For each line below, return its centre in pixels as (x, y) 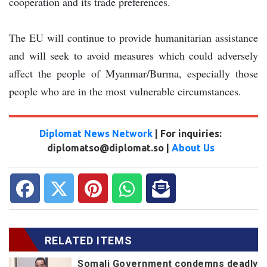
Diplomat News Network (96, 133)
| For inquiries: (187, 133)
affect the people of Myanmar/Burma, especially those (133, 73)
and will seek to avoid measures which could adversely (133, 55)
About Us (193, 148)
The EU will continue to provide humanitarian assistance (133, 37)
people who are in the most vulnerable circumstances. (125, 91)
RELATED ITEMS (89, 240)
